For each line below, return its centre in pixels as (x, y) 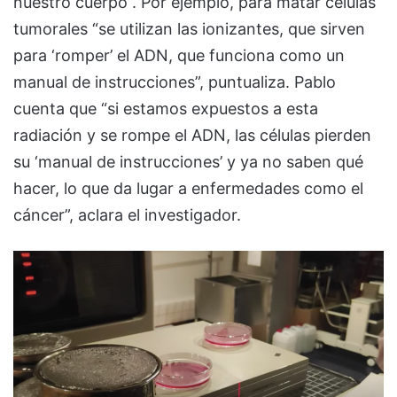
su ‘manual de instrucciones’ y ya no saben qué (188, 162)
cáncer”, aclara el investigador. (127, 215)
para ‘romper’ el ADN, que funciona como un (179, 56)
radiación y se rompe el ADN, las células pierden (192, 136)
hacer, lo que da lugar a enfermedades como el (188, 189)
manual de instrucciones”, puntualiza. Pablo (175, 82)
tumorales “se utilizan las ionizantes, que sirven (189, 29)
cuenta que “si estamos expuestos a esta (166, 109)
